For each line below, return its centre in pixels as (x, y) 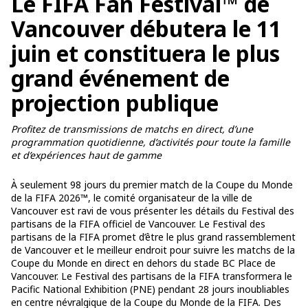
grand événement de (120, 78)
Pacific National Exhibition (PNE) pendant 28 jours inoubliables (150, 289)
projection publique (115, 102)
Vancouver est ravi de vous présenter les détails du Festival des (153, 210)
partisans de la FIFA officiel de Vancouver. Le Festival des (138, 223)
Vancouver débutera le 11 (146, 28)
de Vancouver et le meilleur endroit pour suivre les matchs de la (153, 250)
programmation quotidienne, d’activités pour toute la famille (151, 142)
